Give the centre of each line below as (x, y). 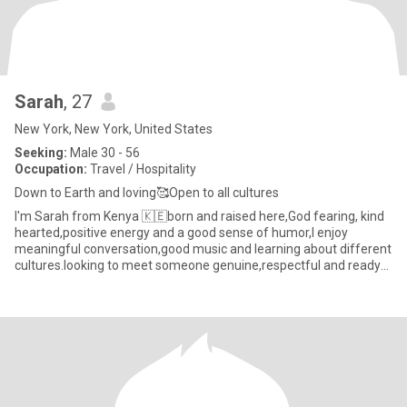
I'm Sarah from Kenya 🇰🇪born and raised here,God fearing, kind (199, 216)
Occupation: (51, 169)
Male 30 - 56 (104, 153)
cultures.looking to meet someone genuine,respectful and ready (198, 265)
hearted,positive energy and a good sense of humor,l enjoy (181, 233)
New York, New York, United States (114, 129)
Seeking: (41, 153)
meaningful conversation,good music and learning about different (203, 249)
